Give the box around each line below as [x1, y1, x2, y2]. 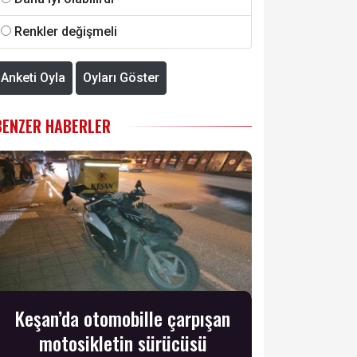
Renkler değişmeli [14, 23, 117, 39]
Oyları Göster [83, 69, 159, 85]
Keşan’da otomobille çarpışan [15, 303, 230, 332]
